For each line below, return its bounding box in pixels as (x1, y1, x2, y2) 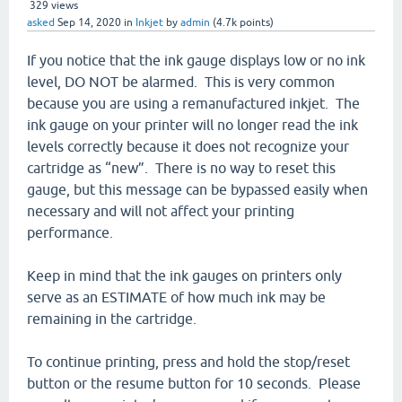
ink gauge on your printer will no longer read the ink (27, 117, 358, 133)
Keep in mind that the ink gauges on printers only (27, 267, 342, 284)
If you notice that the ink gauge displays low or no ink (27, 52, 365, 68)
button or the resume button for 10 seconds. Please (27, 375, 361, 391)
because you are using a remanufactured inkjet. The (27, 95, 360, 111)
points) (237, 16, 274, 29)
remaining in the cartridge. (27, 310, 204, 327)
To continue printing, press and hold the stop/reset (27, 354, 350, 370)
